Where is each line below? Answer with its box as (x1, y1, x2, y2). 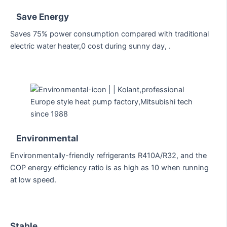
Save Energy (16, 11, 69, 22)
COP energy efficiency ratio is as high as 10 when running (10, 163, 209, 173)
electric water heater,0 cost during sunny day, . (10, 41, 171, 51)
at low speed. (10, 175, 56, 185)
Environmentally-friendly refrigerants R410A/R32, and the (10, 151, 207, 161)
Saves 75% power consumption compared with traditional (10, 29, 209, 39)
